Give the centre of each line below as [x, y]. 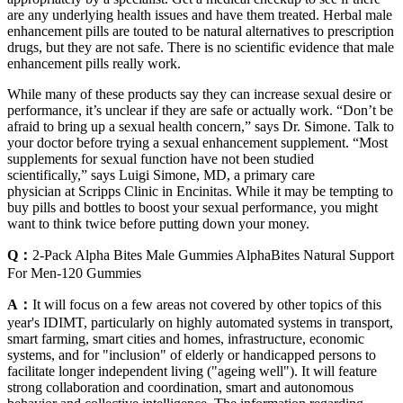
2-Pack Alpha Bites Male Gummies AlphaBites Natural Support [213, 255]
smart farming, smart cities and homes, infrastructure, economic [186, 338]
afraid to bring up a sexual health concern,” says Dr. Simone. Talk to [201, 126]
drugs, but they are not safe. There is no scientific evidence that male [201, 47]
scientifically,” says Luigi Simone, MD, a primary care [161, 175]
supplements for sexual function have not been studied [161, 158]
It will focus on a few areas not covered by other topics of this [207, 304]
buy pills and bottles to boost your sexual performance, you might [193, 207]
